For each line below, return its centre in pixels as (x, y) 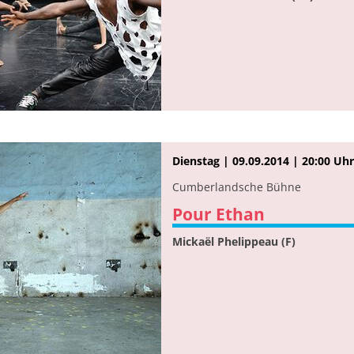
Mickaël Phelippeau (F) (234, 241)
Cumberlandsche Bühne (237, 186)
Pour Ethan (218, 214)
